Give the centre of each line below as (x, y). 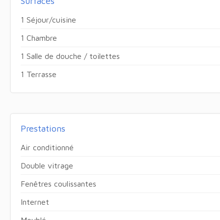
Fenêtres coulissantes (58, 183)
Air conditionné (47, 147)
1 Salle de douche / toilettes (70, 56)
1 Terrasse (38, 74)
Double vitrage (47, 165)
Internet (35, 202)
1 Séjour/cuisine (48, 19)
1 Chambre (39, 38)
